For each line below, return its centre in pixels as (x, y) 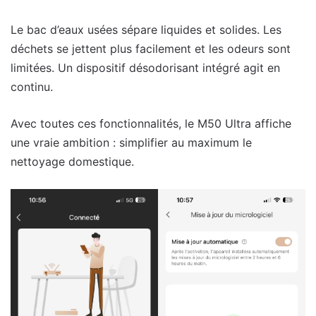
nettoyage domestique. (72, 161)
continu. (32, 86)
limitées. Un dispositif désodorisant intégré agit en (145, 67)
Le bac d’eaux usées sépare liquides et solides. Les (146, 29)
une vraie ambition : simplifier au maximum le (131, 142)
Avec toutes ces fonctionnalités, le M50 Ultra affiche (151, 123)
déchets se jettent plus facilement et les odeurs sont (151, 48)
